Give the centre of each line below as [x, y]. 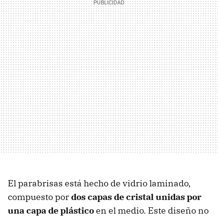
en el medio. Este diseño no [151, 211]
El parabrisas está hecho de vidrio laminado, [99, 183]
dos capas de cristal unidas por [136, 197]
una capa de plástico [51, 211]
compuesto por [39, 197]
